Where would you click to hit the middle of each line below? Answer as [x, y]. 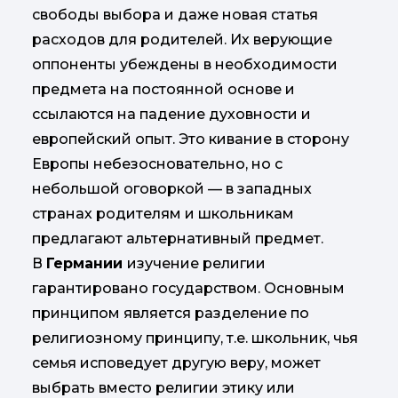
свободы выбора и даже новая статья [175, 15]
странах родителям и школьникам [163, 214]
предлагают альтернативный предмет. [178, 239]
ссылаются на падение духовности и [171, 115]
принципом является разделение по [171, 314]
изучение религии [196, 264]
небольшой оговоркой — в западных [172, 189]
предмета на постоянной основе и [163, 90]
